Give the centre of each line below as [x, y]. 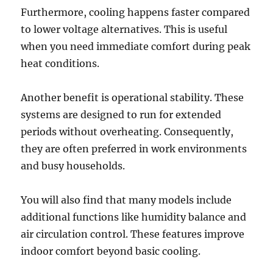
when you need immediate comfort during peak [136, 46]
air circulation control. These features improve [133, 234]
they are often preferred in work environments [134, 148]
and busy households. [73, 165]
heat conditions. [60, 63]
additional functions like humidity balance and [134, 217]
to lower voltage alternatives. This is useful [124, 29]
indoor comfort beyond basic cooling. [111, 251]
